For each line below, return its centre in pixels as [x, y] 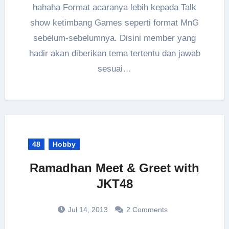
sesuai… [114, 68]
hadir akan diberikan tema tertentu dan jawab [114, 53]
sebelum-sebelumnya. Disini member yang [114, 38]
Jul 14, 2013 [87, 209]
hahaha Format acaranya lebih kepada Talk [114, 7]
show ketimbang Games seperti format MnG [114, 22]
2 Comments [147, 209]
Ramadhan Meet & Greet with [114, 168]
